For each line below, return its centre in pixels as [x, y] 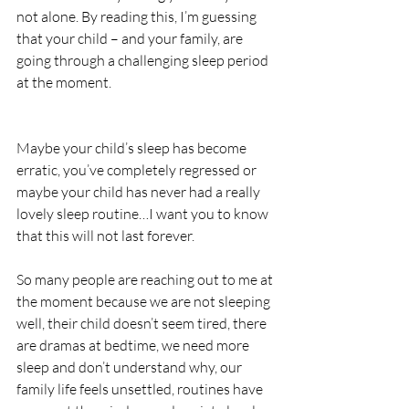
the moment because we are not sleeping [145, 301]
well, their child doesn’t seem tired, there [143, 323]
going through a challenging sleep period [144, 60]
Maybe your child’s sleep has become [133, 147]
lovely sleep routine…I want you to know [144, 213]
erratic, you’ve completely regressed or [138, 169]
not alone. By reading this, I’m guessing [138, 16]
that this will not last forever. [105, 235]
